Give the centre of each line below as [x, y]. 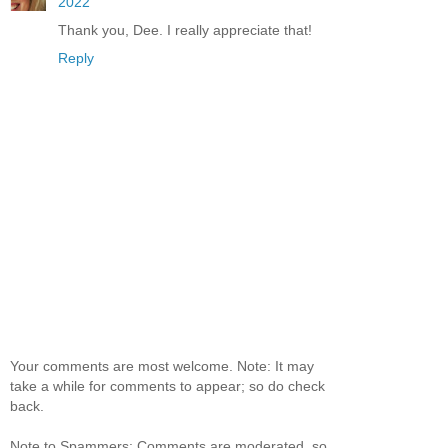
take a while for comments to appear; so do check [167, 386]
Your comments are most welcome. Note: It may [162, 366]
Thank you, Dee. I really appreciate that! [185, 30]
